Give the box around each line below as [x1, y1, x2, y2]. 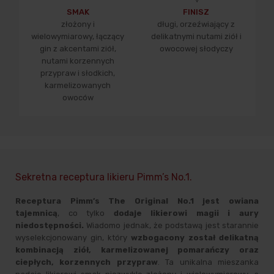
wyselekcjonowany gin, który [15, 232, 131, 242]
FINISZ [183, 7, 210, 17]
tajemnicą [15, 208, 57, 218]
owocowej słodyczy [159, 44, 233, 54]
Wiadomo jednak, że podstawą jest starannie [84, 220, 259, 230]
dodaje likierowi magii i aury [113, 208, 259, 218]
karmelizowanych [45, 81, 111, 91]
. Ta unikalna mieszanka [157, 257, 259, 267]
